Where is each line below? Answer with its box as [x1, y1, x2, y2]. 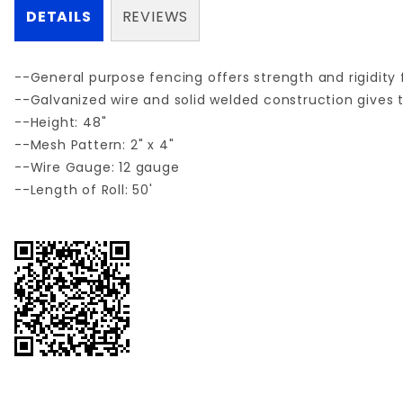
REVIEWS [121, 6, 189, 27]
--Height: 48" [14, 113, 107, 131]
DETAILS [26, 6, 92, 27]
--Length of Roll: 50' [14, 181, 153, 199]
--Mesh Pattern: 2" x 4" [14, 136, 175, 154]
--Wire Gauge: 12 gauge [14, 158, 180, 176]
